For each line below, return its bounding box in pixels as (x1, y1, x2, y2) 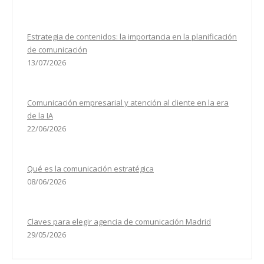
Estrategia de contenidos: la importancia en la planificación (27, 31, 237, 42)
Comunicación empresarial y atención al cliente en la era (27, 97, 229, 108)
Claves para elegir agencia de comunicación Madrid (27, 216, 211, 227)
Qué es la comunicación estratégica (27, 163, 154, 174)
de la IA (27, 110, 53, 121)
